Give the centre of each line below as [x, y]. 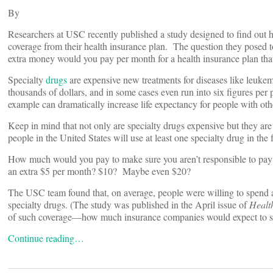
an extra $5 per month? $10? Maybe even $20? [99, 171]
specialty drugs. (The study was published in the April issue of [129, 205]
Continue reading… [46, 238]
